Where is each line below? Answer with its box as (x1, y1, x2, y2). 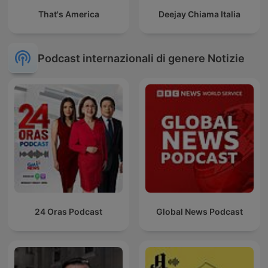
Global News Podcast (156, 206, 243, 217)
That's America (38, 9, 99, 20)
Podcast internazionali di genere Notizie (38, 51, 245, 65)
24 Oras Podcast (35, 206, 102, 217)
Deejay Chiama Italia (159, 9, 240, 20)
